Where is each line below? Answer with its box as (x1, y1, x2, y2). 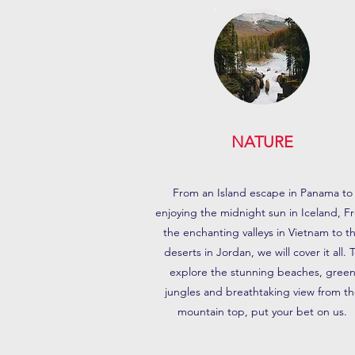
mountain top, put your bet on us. (177, 304, 347, 319)
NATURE (231, 132, 293, 151)
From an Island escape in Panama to (172, 185, 353, 200)
